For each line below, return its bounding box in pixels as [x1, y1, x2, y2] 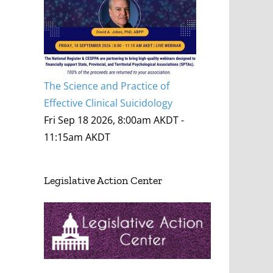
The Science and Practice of [44, 79, 170, 93]
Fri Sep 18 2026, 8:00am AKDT [44, 113, 179, 127]
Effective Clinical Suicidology [44, 96, 173, 110]
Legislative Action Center [44, 174, 163, 188]
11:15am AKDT [44, 130, 111, 144]
